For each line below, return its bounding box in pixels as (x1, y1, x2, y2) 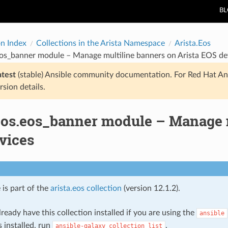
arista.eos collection (50, 184, 122, 192)
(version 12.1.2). (121, 184, 180, 192)
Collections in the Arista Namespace (36, 39, 165, 47)
